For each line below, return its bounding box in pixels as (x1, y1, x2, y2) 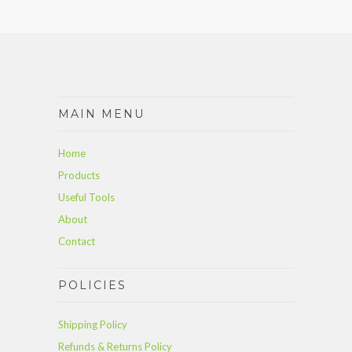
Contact (58, 235, 95, 248)
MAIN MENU (58, 107, 145, 122)
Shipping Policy (58, 318, 127, 332)
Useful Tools (58, 191, 115, 204)
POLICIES (58, 278, 126, 293)
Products (58, 169, 100, 182)
